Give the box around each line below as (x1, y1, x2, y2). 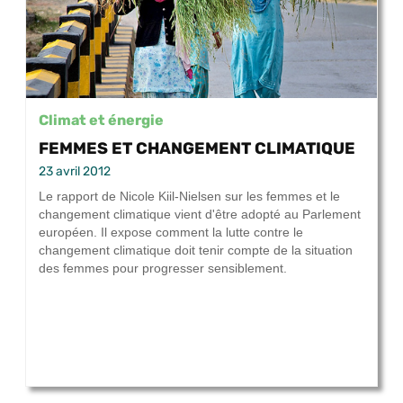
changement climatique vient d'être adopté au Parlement (39, 207, 361, 222)
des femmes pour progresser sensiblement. (39, 261, 287, 276)
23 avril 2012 (39, 164, 111, 180)
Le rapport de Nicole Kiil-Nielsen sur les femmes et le (39, 189, 340, 204)
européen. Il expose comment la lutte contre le (39, 225, 303, 240)
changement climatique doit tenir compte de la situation (39, 243, 353, 258)
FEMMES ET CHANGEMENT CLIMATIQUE (39, 139, 355, 158)
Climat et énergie (39, 112, 164, 129)
